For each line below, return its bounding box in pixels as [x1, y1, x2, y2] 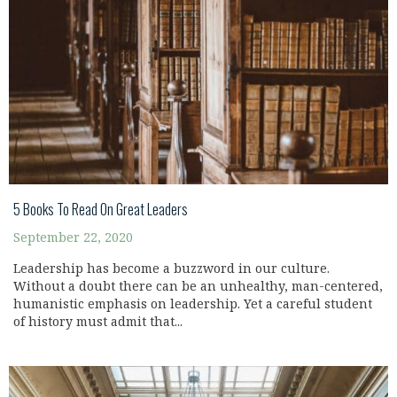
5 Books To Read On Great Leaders [13, 198, 188, 220]
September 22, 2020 [13, 230, 133, 245]
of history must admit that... [13, 314, 183, 330]
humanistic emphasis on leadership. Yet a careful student [13, 296, 372, 312]
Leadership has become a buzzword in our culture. [13, 261, 330, 276]
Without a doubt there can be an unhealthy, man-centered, [13, 278, 383, 294]
